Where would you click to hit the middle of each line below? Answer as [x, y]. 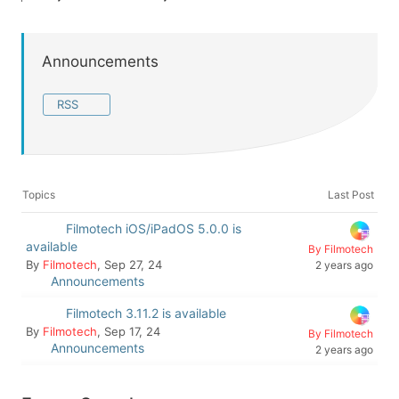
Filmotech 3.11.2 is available [146, 313]
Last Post [352, 195]
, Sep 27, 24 [131, 265]
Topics [39, 195]
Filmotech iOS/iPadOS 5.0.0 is [154, 228]
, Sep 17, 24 [130, 331]
